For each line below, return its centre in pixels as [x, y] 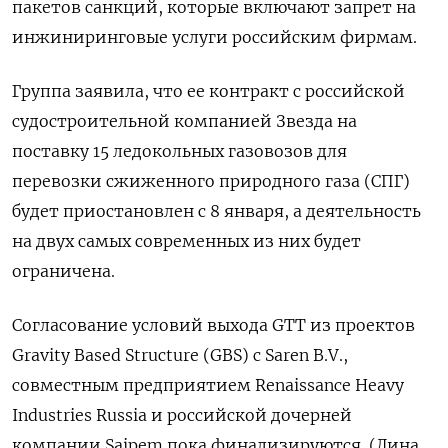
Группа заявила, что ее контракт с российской [208, 91]
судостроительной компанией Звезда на [184, 121]
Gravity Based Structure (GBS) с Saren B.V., [180, 355]
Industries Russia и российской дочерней [182, 415]
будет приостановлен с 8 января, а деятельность [216, 211]
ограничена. [63, 271]
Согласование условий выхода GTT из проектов [213, 325]
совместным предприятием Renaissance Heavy [208, 385]
